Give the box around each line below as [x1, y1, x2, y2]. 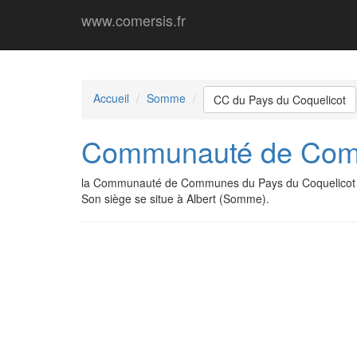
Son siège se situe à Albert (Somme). [81, 190, 269, 206]
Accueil [93, 89, 129, 106]
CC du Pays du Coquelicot [214, 92, 346, 108]
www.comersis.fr [81, 10, 186, 30]
